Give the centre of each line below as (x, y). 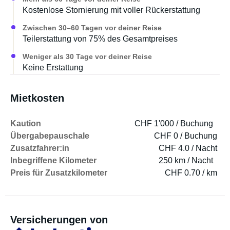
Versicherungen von (59, 220)
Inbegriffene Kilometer (53, 160)
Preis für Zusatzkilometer (59, 173)
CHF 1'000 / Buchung (174, 123)
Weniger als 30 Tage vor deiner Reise (87, 56)
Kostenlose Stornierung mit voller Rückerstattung (111, 10)
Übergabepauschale (50, 136)
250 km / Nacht (186, 160)
